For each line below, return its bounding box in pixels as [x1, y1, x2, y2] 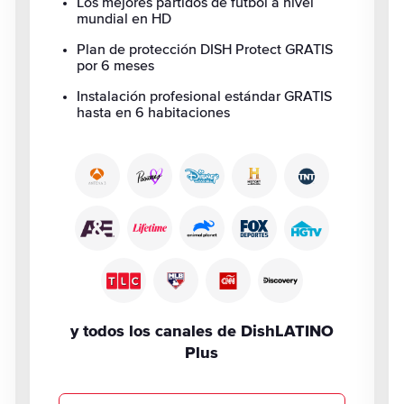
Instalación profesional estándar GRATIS [77, 89, 333, 104]
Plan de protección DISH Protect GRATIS [77, 42, 334, 57]
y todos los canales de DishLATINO [69, 324, 334, 340]
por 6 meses [77, 59, 155, 73]
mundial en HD [77, 12, 172, 26]
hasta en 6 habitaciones [77, 106, 231, 120]
